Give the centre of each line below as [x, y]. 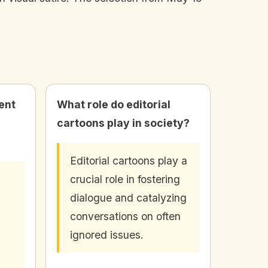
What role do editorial [114, 105]
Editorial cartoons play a [129, 161]
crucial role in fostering [125, 179]
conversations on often [125, 217]
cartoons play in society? [123, 123]
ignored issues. [107, 235]
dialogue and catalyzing [128, 198]
